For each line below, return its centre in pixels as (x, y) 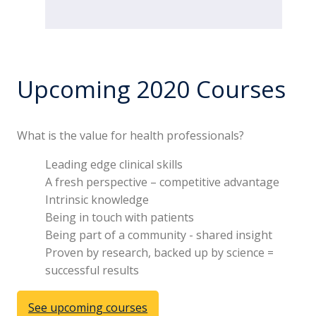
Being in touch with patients (120, 218)
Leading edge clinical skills (114, 165)
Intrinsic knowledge (97, 200)
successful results (92, 271)
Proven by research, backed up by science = (160, 253)
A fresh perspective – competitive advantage (163, 182)
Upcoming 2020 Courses (152, 89)
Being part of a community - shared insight (159, 235)
